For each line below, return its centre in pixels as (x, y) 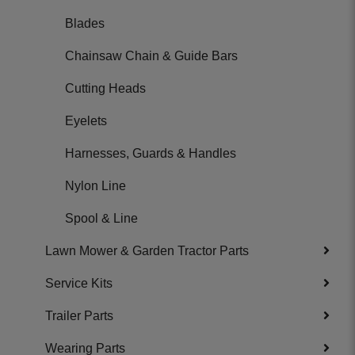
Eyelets (86, 121)
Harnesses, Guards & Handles (151, 153)
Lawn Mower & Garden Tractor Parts (147, 251)
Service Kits (79, 283)
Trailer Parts (79, 316)
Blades (85, 23)
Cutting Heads (105, 88)
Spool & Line (101, 218)
